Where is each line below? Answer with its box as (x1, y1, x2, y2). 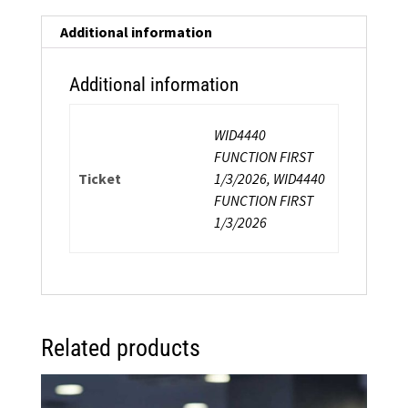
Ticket (78, 168, 122, 188)
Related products (40, 333, 200, 362)
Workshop (39, 18, 104, 37)
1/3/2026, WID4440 (214, 168, 326, 188)
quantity (39, 40, 93, 59)
